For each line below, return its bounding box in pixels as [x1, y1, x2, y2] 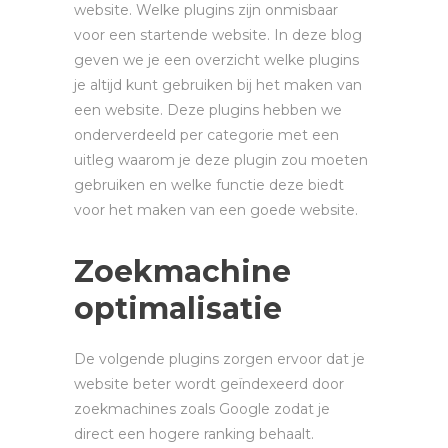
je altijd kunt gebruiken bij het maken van [74, 75, 362, 94]
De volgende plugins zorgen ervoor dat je [74, 349, 365, 368]
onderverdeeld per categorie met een [74, 125, 339, 144]
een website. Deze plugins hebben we [74, 100, 342, 119]
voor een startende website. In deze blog [74, 25, 362, 44]
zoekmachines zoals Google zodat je [74, 399, 330, 418]
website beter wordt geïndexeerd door [74, 374, 344, 393]
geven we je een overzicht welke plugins [74, 50, 359, 69]
